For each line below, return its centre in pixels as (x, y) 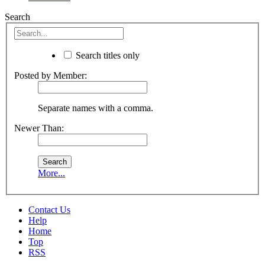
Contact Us (49, 209)
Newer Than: (39, 128)
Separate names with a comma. (96, 108)
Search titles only (106, 55)
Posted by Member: (51, 75)
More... (51, 173)
